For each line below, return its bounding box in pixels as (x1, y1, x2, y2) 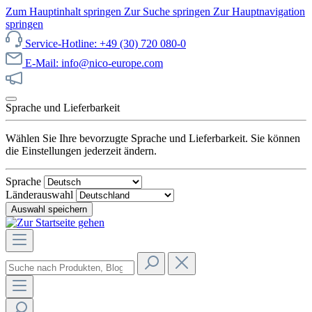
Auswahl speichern (11, 204, 87, 214)
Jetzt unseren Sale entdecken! (25, 77, 154, 88)
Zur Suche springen (124, 6, 213, 17)
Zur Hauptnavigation (213, 6, 305, 17)
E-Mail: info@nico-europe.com (25, 57, 163, 69)
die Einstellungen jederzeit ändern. (6, 145, 157, 157)
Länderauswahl (6, 189, 73, 201)
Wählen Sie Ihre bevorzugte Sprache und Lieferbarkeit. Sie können (6, 132, 300, 144)
